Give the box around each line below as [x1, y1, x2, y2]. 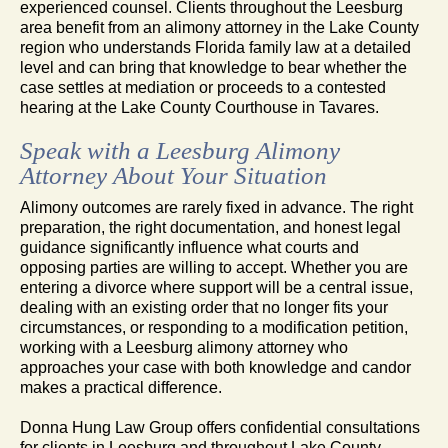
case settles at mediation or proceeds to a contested [20, 78, 386, 96]
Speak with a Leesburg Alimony [20, 136, 340, 164]
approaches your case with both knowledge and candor [20, 358, 411, 376]
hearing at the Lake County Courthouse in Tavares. [20, 98, 379, 116]
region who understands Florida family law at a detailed [20, 38, 411, 56]
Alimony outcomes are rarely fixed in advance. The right [20, 198, 413, 216]
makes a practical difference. [20, 378, 222, 396]
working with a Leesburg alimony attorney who [20, 338, 348, 356]
